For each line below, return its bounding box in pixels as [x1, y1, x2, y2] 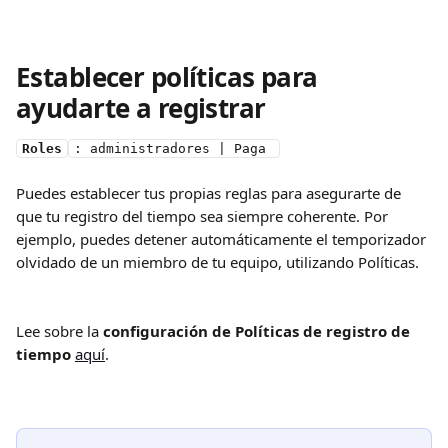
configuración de [103, 321, 231, 341]
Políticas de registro [235, 321, 387, 341]
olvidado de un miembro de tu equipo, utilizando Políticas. [16, 252, 419, 272]
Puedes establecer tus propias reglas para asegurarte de [16, 183, 405, 203]
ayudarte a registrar [16, 90, 266, 126]
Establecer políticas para [16, 59, 325, 95]
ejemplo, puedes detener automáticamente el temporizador [16, 229, 430, 249]
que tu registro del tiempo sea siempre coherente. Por [16, 206, 392, 226]
